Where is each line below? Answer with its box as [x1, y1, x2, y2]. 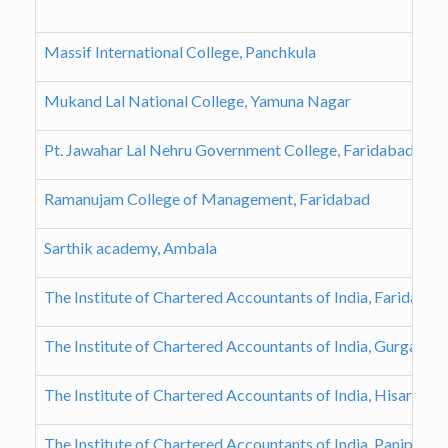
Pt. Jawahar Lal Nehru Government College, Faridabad [44, 140, 414, 160]
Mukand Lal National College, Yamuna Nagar [44, 91, 351, 111]
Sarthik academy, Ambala [44, 238, 217, 258]
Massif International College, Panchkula [44, 42, 316, 62]
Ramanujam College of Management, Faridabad [44, 189, 370, 209]
